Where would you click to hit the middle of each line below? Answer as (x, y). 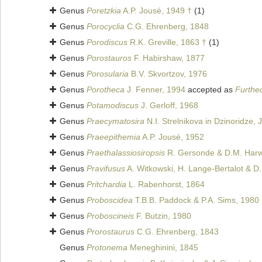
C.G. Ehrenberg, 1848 (167, 27)
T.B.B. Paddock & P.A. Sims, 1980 (196, 200)
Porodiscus (107, 42)
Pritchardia (106, 185)
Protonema (107, 248)
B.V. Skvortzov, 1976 (168, 74)
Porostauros (109, 58)
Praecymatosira (116, 121)
